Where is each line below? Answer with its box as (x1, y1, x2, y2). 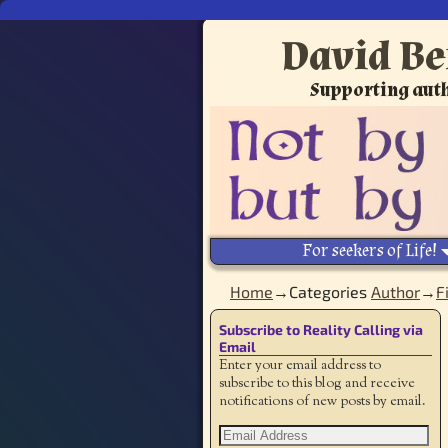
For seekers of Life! (301, 239, 437, 263)
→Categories (273, 282, 371, 302)
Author (371, 282, 420, 302)
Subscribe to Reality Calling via (219, 321, 423, 339)
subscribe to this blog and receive (219, 374, 415, 395)
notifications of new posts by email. (219, 392, 426, 413)
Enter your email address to (219, 356, 381, 377)
